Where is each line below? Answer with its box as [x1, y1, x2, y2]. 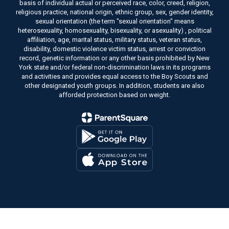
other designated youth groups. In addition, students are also [25, 81, 204, 89]
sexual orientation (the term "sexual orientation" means [35, 17, 194, 25]
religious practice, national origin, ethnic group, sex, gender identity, [15, 8, 214, 16]
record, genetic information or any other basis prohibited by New [19, 54, 210, 62]
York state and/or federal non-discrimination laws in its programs [18, 63, 211, 71]
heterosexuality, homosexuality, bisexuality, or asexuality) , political [17, 26, 212, 34]
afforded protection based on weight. [59, 90, 170, 99]
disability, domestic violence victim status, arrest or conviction [24, 44, 205, 53]
